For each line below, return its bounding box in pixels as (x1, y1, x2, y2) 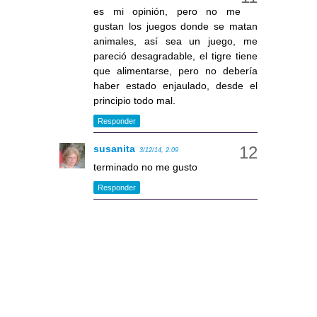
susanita (93, 143, 135, 155)
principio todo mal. (93, 95, 175, 107)
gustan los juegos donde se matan (93, 21, 258, 33)
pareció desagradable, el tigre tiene (93, 50, 258, 62)
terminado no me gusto (93, 161, 197, 173)
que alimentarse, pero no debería (93, 65, 258, 77)
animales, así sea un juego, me (93, 35, 258, 47)
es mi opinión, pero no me (93, 6, 241, 18)
